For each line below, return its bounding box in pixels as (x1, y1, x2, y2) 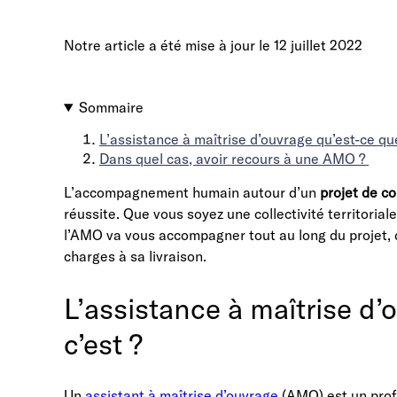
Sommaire (78, 98, 144, 116)
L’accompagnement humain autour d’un (64, 183, 320, 201)
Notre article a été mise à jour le (64, 36, 274, 54)
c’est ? (64, 325, 143, 362)
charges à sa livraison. (64, 247, 206, 265)
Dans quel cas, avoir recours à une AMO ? (99, 150, 369, 167)
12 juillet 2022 (274, 36, 362, 54)
